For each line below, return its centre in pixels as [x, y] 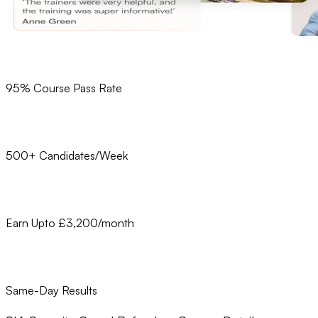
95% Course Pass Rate [64, 88]
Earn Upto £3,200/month [70, 223]
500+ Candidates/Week [67, 156]
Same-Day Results [51, 291]
